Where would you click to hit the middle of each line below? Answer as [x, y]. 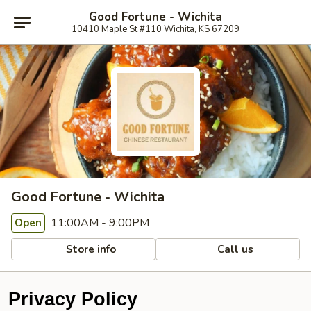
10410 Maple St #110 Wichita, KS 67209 [155, 29]
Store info [90, 249]
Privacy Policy [73, 299]
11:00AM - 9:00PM [99, 223]
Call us [234, 249]
